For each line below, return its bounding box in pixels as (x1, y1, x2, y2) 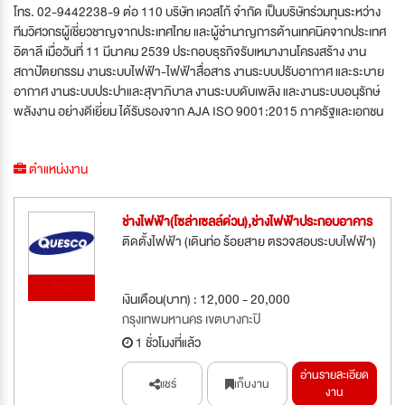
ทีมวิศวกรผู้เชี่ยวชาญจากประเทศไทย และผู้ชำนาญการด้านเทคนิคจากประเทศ (14, 21, 386, 43)
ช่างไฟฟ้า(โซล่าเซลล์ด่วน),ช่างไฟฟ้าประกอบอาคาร (122, 211, 372, 233)
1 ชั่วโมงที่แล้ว (133, 332, 201, 354)
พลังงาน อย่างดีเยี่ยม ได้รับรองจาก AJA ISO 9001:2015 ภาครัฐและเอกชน (14, 100, 383, 123)
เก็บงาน (234, 373, 269, 394)
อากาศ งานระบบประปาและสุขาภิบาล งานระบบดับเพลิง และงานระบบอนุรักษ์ (14, 80, 380, 103)
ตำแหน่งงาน (26, 158, 88, 181)
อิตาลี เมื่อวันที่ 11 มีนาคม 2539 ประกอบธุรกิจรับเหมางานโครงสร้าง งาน (14, 41, 366, 63)
